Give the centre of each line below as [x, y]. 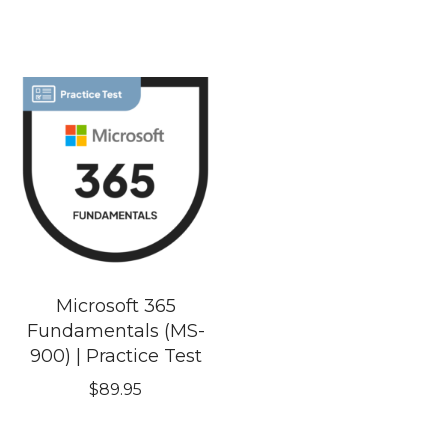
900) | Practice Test [115, 356]
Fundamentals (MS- [115, 331]
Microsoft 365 [115, 306]
